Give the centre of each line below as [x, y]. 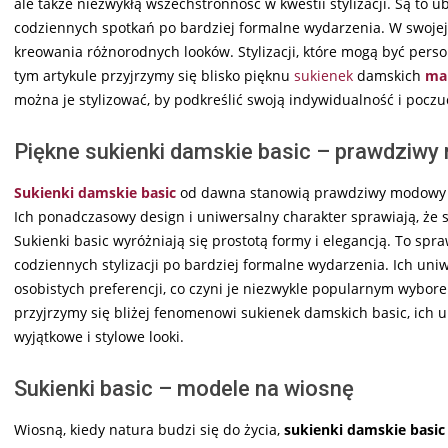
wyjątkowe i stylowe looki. [99, 337]
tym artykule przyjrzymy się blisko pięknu [154, 76]
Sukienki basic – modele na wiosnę [184, 389]
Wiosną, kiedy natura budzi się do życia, [149, 430]
